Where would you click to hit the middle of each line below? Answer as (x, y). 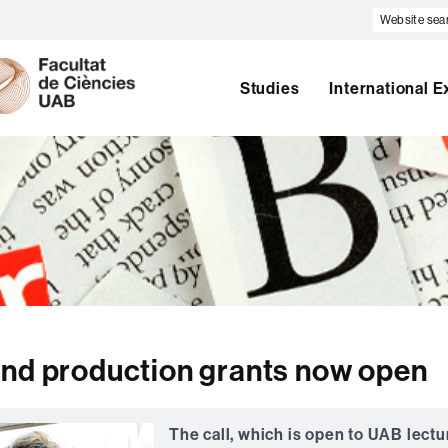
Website (403, 16)
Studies (269, 88)
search (398, 35)
